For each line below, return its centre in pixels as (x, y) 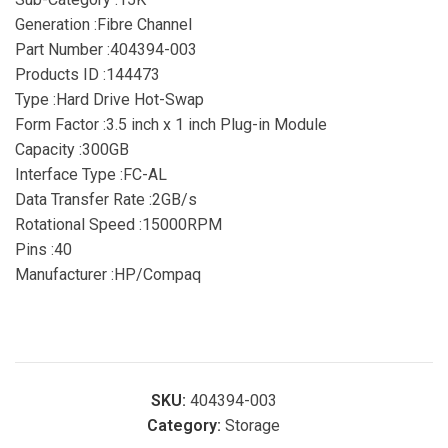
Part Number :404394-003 (106, 49)
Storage (253, 425)
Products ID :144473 (87, 74)
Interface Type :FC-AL (91, 174)
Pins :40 (43, 249)
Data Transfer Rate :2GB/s (106, 199)
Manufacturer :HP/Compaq (108, 274)
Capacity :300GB (72, 149)
